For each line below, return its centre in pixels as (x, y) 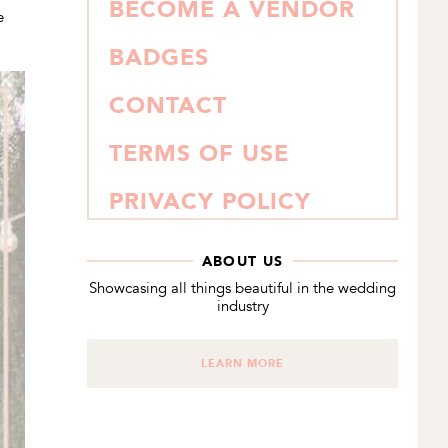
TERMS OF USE (199, 153)
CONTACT (168, 105)
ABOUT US (242, 261)
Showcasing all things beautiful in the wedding (242, 288)
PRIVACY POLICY (210, 201)
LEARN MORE (242, 363)
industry (242, 306)
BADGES (159, 57)
